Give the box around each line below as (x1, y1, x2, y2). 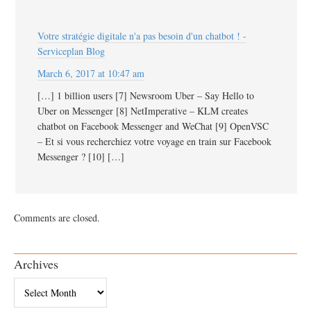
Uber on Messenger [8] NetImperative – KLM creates (37, 103, 248, 117)
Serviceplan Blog (37, 44, 105, 58)
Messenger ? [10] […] (37, 149, 124, 163)
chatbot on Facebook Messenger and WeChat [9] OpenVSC (37, 119, 269, 133)
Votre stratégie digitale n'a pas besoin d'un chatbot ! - (37, 28, 246, 42)
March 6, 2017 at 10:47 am (37, 66, 144, 80)
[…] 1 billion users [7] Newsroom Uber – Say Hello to (37, 88, 254, 102)
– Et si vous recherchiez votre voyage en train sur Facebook (37, 134, 271, 148)
